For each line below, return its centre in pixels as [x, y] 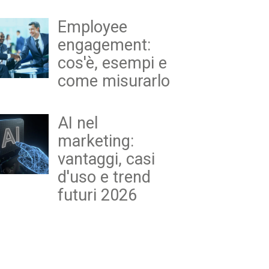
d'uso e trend [104, 177]
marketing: [96, 141]
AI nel [78, 123]
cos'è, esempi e [112, 63]
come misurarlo [114, 81]
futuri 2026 [97, 195]
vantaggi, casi [106, 159]
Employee [92, 27]
